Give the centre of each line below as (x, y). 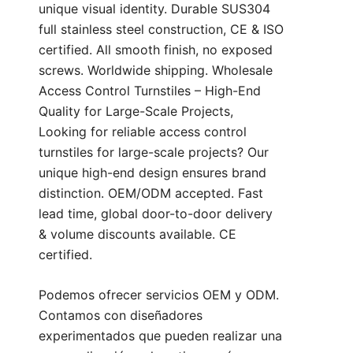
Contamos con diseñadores (121, 316)
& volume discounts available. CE (137, 234)
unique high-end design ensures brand (152, 173)
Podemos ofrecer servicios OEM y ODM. (159, 295)
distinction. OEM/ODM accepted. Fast (151, 193)
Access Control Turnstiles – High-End (150, 91)
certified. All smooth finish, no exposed (156, 50)
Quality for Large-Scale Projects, (136, 111)
